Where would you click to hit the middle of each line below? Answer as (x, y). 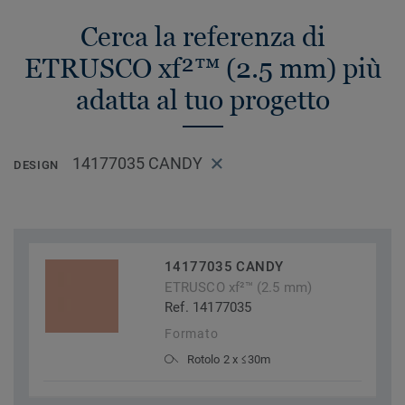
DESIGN (36, 165)
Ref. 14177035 (208, 308)
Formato (192, 334)
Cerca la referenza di (202, 37)
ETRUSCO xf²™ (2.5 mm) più (202, 68)
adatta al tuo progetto (202, 100)
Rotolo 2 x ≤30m (229, 360)
